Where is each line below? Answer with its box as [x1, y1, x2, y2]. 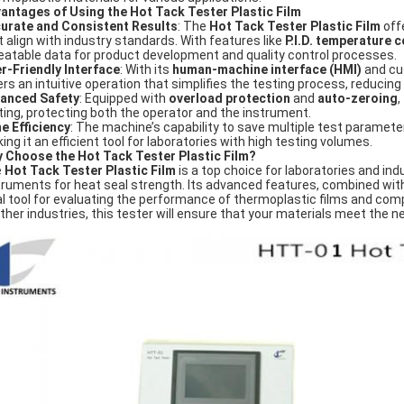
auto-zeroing [317, 91, 398, 106]
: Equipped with [79, 91, 169, 106]
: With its [120, 62, 172, 77]
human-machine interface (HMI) [172, 62, 362, 77]
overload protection [169, 91, 290, 106]
